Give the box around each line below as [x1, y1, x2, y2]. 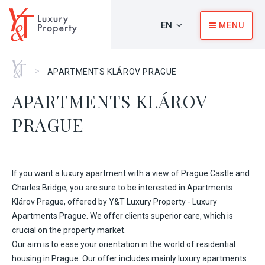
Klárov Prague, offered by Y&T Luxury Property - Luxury [12, 197, 217, 206]
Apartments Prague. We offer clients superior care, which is [12, 211, 233, 221]
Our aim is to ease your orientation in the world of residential [12, 240, 235, 249]
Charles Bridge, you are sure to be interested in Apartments [12, 183, 232, 192]
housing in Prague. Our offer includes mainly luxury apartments [12, 254, 247, 263]
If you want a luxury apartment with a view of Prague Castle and [12, 169, 250, 178]
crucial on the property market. [12, 225, 126, 235]
